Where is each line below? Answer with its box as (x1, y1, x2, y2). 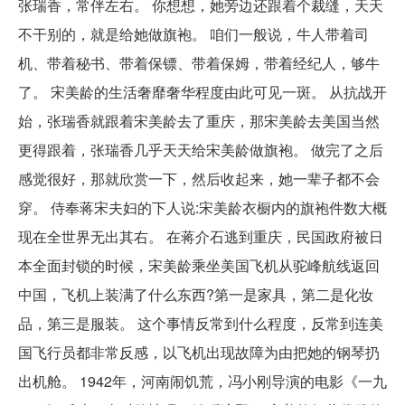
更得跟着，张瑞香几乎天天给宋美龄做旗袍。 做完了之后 (18, 138, 383, 160)
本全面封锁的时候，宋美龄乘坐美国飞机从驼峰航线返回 (18, 254, 380, 276)
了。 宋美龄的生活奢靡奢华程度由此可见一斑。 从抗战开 (18, 80, 387, 102)
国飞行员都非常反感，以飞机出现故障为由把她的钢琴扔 (18, 341, 380, 363)
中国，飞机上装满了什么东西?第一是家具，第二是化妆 (18, 283, 373, 305)
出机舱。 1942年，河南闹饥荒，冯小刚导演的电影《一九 (18, 370, 387, 391)
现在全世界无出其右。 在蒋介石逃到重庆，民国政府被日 (18, 225, 383, 247)
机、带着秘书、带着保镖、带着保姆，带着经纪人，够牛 (18, 52, 380, 73)
